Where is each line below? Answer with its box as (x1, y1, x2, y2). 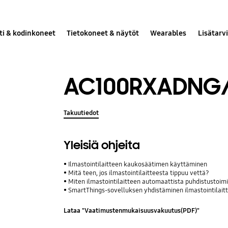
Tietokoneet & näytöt (67, 28, 139, 38)
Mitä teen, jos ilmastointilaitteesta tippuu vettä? (68, 168, 210, 177)
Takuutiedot (64, 108, 99, 117)
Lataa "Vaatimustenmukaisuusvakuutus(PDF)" (64, 207, 200, 215)
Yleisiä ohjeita (64, 137, 140, 153)
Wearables (150, 28, 187, 38)
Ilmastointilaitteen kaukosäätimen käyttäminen (68, 160, 208, 168)
